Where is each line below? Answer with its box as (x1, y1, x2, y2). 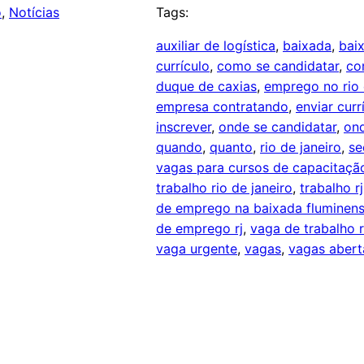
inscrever (156, 119, 211, 136)
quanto (210, 139, 253, 156)
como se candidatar (217, 58, 339, 75)
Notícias (9, 4, 59, 21)
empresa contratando (156, 98, 288, 115)
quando (156, 139, 202, 156)
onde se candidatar (219, 119, 336, 136)
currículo (156, 58, 210, 75)
